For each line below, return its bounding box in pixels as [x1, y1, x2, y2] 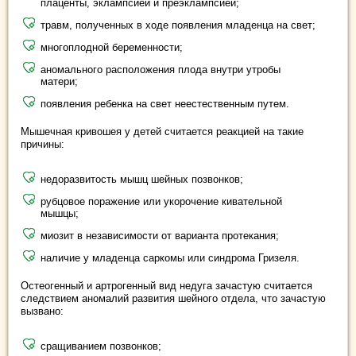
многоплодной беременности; [41, 41, 183, 53]
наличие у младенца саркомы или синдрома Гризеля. [41, 252, 300, 264]
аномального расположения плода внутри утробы [41, 64, 281, 75]
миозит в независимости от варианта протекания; [41, 230, 279, 242]
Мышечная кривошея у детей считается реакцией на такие [21, 126, 304, 137]
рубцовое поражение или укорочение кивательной [41, 195, 282, 207]
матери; [41, 75, 78, 87]
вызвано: [21, 305, 64, 317]
